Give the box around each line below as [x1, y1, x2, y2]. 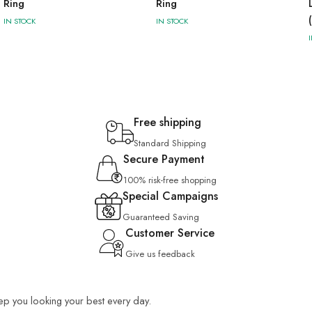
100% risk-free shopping [123, 173, 217, 187]
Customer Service [125, 225, 214, 241]
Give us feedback [125, 247, 195, 260]
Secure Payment [123, 151, 205, 167]
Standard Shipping [134, 136, 206, 150]
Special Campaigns [122, 188, 218, 204]
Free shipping [134, 114, 201, 130]
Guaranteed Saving [122, 210, 199, 224]
